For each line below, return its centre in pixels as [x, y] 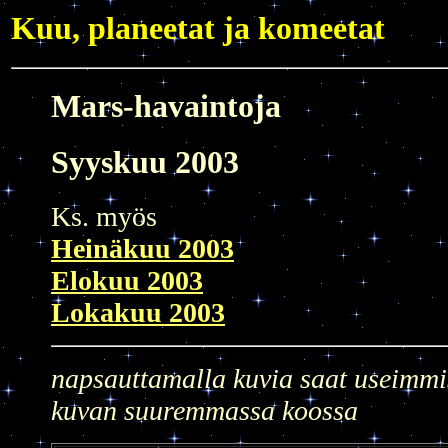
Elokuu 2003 [127, 280]
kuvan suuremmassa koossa [204, 410]
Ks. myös [104, 216]
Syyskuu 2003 [145, 162]
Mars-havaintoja [166, 106]
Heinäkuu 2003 [142, 248]
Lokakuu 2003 [138, 312]
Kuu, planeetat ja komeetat [198, 28]
